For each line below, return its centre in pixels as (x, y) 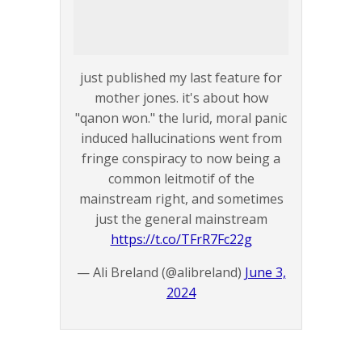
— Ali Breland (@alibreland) (160, 273)
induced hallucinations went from (181, 139)
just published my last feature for (181, 78)
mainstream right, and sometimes (181, 199)
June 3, (265, 273)
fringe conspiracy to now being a (181, 159)
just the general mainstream (181, 219)
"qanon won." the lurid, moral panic (181, 118)
